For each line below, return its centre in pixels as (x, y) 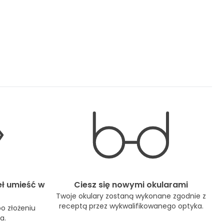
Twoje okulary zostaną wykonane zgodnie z (131, 196)
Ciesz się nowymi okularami (131, 184)
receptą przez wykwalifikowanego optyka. (131, 206)
